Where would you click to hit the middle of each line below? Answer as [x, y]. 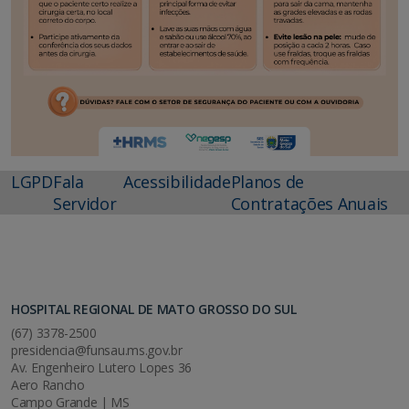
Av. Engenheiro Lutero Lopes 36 [101, 367]
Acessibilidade [177, 181]
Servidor [84, 203]
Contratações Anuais [309, 203]
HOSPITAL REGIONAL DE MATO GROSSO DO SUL [154, 309]
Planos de [267, 181]
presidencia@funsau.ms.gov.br [97, 350]
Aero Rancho [48, 384]
